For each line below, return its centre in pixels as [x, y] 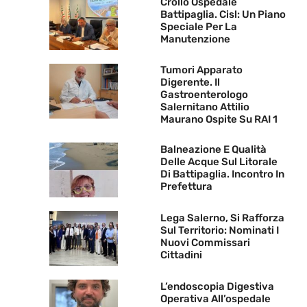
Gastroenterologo [204, 94]
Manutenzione [195, 39]
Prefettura [186, 187]
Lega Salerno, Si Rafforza [222, 218]
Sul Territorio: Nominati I [220, 231]
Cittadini [181, 255]
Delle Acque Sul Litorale [219, 162]
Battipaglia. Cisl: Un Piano [223, 15]
